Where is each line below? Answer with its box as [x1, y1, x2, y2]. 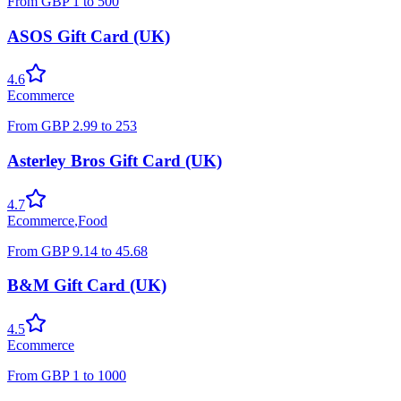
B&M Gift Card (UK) [7, 276, 166, 295]
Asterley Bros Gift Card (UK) [7, 151, 222, 170]
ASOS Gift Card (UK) [7, 26, 170, 46]
